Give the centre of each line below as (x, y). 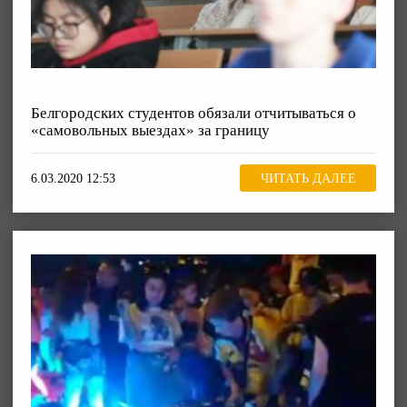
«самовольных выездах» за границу (150, 130)
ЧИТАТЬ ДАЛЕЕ (308, 178)
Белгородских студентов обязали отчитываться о (194, 113)
